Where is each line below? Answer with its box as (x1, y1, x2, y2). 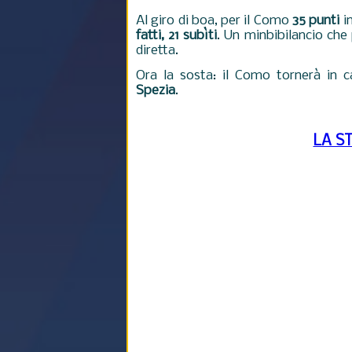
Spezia (136, 83, 175, 98)
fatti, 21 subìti (136, 28, 218, 43)
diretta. (136, 43, 181, 58)
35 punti (291, 13, 343, 28)
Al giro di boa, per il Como (136, 13, 292, 28)
